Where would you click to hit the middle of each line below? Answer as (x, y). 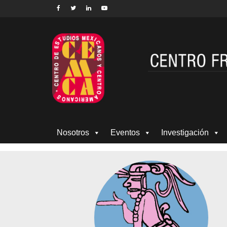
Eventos (125, 132)
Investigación (185, 132)
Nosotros (73, 132)
